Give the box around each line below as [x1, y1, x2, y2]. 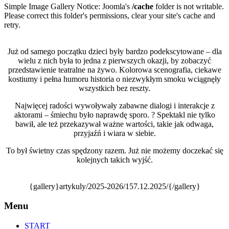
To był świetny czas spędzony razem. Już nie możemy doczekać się [6, 146, 223, 155]
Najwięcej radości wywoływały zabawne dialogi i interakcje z [14, 101, 215, 110]
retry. [4, 20, 20, 29]
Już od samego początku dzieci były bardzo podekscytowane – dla [7, 47, 222, 56]
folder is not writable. [153, 2, 224, 11]
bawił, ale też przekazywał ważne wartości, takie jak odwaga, [15, 119, 214, 128]
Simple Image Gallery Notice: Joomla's [4, 2, 132, 11]
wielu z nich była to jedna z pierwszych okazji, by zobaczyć [18, 56, 211, 65]
